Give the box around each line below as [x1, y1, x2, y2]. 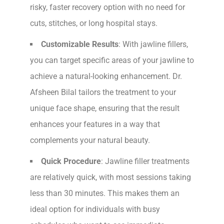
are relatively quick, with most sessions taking [30, 172, 191, 182]
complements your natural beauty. [30, 135, 150, 145]
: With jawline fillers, [118, 39, 188, 49]
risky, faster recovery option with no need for [30, 2, 185, 12]
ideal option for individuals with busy [30, 204, 160, 214]
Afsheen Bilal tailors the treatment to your [30, 87, 176, 97]
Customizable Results [41, 39, 118, 49]
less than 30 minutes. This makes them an [30, 188, 179, 198]
